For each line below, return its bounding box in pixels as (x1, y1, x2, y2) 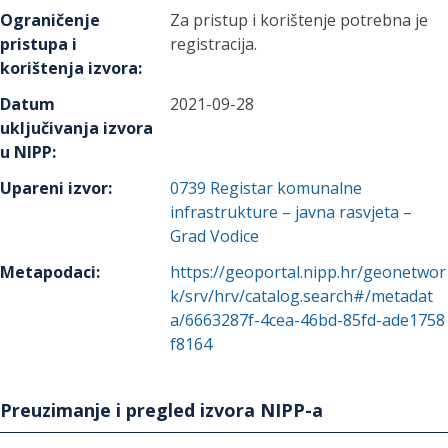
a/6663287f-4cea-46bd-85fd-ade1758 (170, 309, 446, 331)
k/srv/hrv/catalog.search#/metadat (170, 285, 434, 307)
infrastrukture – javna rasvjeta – (170, 201, 413, 223)
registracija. (170, 33, 258, 55)
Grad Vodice (170, 225, 260, 247)
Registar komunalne (210, 177, 363, 199)
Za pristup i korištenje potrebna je (170, 9, 429, 31)
